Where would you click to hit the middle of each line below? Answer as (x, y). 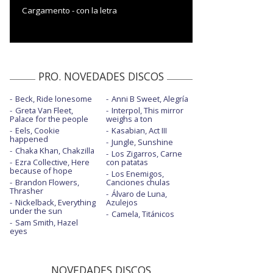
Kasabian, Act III (139, 130)
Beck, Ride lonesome (54, 98)
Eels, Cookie (37, 130)
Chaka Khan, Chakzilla (55, 150)
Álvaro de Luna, (139, 193)
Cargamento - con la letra (69, 10)
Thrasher (27, 190)
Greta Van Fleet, (44, 110)
